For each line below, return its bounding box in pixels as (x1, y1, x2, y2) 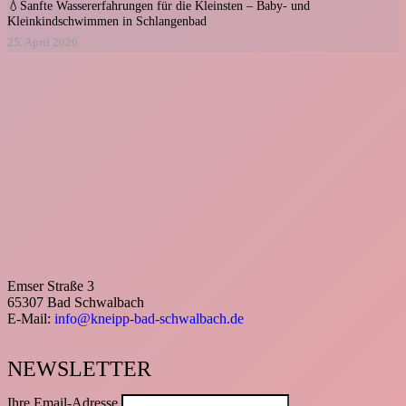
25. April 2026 (7, 36, 78, 50)
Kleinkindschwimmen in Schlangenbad (7, 14, 207, 29)
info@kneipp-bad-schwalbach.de (54, 311, 244, 327)
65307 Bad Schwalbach (7, 295, 144, 311)
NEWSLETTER (7, 356, 151, 381)
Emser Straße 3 (7, 278, 94, 295)
